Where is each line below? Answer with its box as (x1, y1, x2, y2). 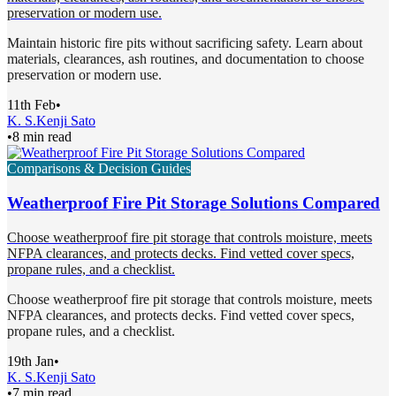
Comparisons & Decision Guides (7, 161, 191, 177)
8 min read (12, 129, 72, 145)
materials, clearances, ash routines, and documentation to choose (7, 51, 364, 67)
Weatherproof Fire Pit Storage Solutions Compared (7, 193, 380, 212)
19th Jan (7, 353, 54, 369)
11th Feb (7, 97, 56, 113)
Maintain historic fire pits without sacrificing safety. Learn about (7, 35, 362, 51)
